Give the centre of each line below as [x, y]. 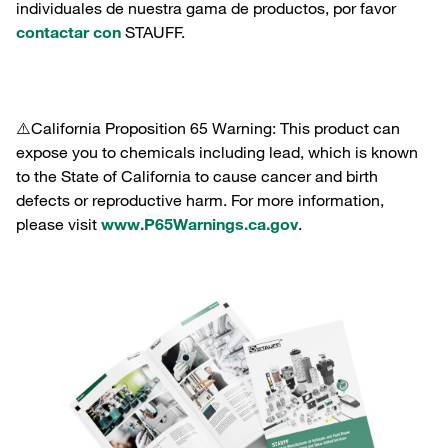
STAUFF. [153, 32]
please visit [58, 224]
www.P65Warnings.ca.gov [199, 224]
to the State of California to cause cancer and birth [197, 176]
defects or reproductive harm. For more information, [200, 200]
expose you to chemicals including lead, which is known [217, 152]
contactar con [68, 32]
